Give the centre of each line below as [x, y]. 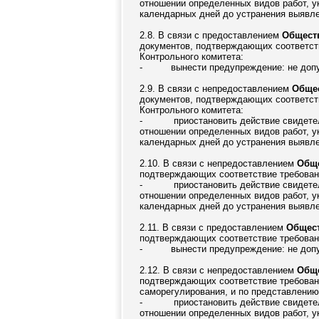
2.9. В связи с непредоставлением [216, 89]
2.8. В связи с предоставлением [211, 35]
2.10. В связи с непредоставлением [218, 163]
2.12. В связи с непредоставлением [218, 270]
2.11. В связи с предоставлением [213, 228]
